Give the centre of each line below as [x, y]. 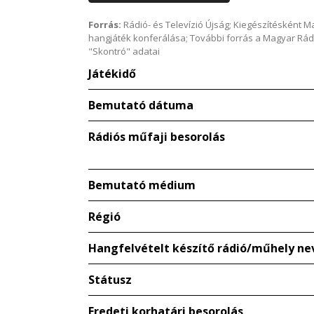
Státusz [110, 280]
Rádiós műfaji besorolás [157, 137]
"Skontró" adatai [124, 52]
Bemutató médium [142, 185]
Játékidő [112, 74]
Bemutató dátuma [141, 105]
